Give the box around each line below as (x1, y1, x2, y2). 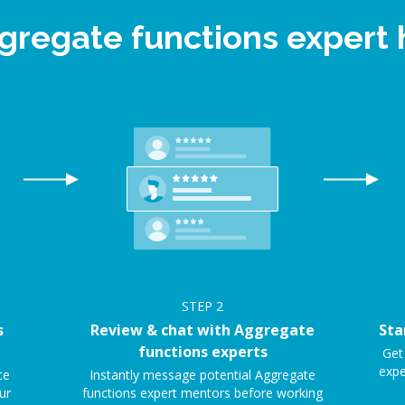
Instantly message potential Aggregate (89, 366, 316, 383)
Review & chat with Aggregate (90, 320, 315, 340)
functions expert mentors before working (82, 384, 323, 401)
